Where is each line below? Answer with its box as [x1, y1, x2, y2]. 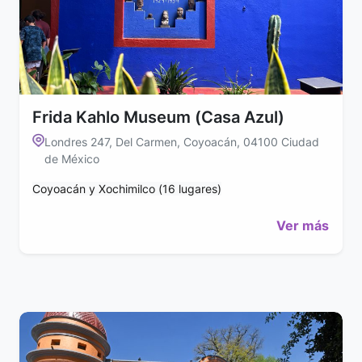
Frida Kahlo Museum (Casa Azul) [32, 107, 284, 127]
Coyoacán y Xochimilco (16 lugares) [32, 181, 221, 196]
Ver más [276, 217, 329, 234]
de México [44, 151, 100, 166]
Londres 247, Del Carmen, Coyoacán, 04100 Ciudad [44, 134, 320, 149]
